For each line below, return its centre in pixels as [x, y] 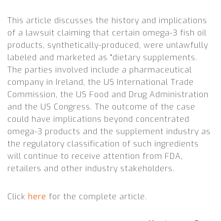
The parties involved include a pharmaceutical [100, 70]
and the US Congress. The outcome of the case [101, 107]
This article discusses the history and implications [107, 21]
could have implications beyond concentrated [98, 119]
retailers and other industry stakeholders [90, 169]
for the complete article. [97, 197]
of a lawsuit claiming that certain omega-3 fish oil [107, 33]
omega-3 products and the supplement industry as [109, 132]
